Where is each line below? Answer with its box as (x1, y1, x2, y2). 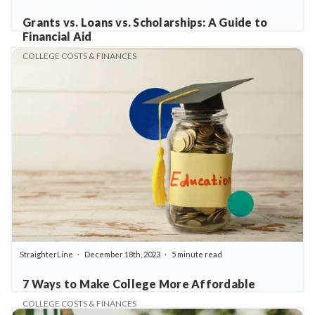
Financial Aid (22, 30, 92, 44)
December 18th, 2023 (84, 250, 160, 259)
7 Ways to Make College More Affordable (22, 277, 256, 290)
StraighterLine (20, 250, 73, 259)
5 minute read (171, 250, 222, 259)
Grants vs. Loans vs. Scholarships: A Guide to (22, 15, 268, 30)
